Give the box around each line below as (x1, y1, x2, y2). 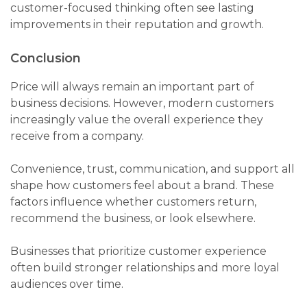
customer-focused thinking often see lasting (10, 1, 254, 15)
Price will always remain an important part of (10, 80, 254, 94)
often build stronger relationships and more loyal (10, 261, 280, 275)
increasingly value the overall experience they (10, 113, 263, 127)
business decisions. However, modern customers (10, 97, 273, 110)
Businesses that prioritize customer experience (10, 245, 267, 258)
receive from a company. (10, 130, 144, 143)
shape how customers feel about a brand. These (10, 179, 274, 193)
